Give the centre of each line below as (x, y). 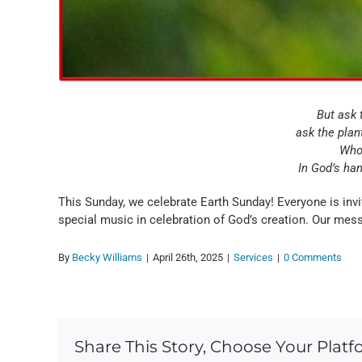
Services (253, 258)
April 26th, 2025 (188, 258)
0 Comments (313, 258)
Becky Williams (107, 258)
